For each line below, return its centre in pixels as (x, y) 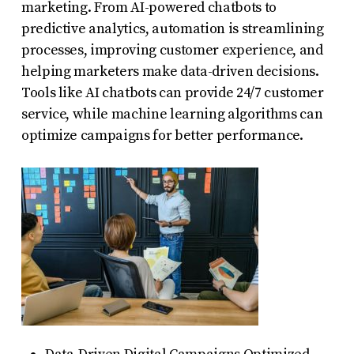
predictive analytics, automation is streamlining (172, 28)
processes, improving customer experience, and (172, 50)
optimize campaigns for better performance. (162, 135)
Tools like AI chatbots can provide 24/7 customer (172, 92)
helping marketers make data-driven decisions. (170, 71)
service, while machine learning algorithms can (172, 114)
